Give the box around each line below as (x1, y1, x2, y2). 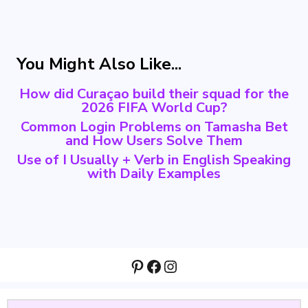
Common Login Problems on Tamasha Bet (20, 118, 288, 136)
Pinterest (129, 254, 199, 277)
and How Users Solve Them (65, 131, 243, 150)
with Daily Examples (87, 164, 221, 183)
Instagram (162, 254, 238, 277)
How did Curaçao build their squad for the (19, 85, 289, 103)
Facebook (145, 254, 215, 277)
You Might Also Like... (16, 53, 181, 75)
